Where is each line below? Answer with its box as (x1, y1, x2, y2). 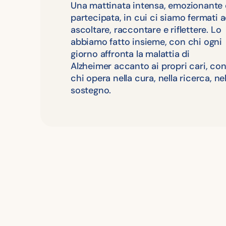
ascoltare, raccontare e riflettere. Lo (71, 24, 221, 35)
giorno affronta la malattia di (71, 48, 190, 60)
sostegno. (71, 84, 111, 96)
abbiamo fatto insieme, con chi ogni (71, 36, 222, 47)
